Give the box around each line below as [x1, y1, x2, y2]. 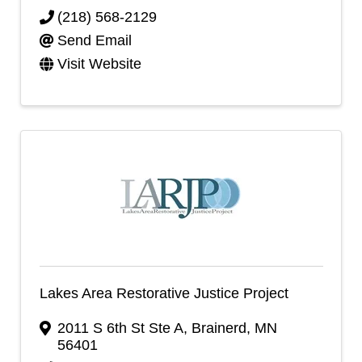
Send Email [57, 32, 132, 48]
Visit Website [57, 56, 141, 72]
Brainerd [192, 320, 246, 336]
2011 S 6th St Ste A [57, 320, 183, 336]
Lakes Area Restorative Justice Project [39, 284, 288, 301]
